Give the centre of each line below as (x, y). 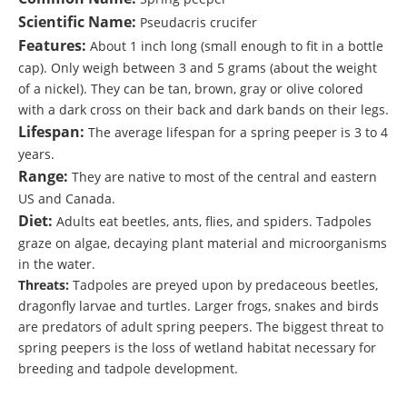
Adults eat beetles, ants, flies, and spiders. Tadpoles (212, 222)
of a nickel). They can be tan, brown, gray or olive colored (191, 89)
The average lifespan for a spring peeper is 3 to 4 (236, 133)
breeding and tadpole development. (128, 369)
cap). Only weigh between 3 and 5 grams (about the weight (198, 68)
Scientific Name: (77, 22)
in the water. (57, 264)
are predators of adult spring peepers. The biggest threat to (201, 327)
